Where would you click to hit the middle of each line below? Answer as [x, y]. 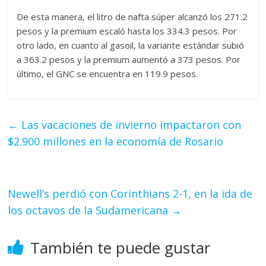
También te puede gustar [121, 248]
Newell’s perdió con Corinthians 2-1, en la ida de [130, 194]
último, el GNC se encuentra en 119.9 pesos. [107, 74]
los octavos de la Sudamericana [90, 210]
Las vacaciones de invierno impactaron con [130, 125]
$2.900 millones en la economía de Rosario [116, 142]
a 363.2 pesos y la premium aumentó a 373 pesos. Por [129, 60]
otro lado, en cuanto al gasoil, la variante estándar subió [131, 45]
